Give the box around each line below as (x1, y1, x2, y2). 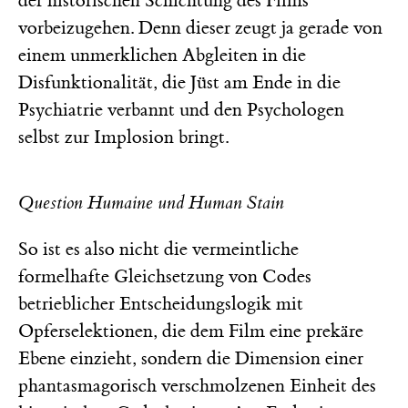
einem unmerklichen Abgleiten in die (18, 43, 306, 66)
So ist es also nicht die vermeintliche (18, 237, 299, 260)
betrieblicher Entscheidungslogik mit (18, 291, 303, 315)
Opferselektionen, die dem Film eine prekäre (18, 319, 363, 342)
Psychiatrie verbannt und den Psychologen (18, 97, 344, 121)
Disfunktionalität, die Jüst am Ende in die (18, 70, 341, 94)
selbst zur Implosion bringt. (18, 125, 229, 148)
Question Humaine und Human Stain (18, 190, 284, 214)
